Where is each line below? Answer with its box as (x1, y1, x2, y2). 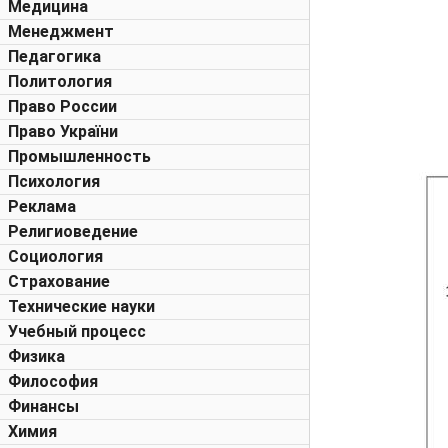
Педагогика (8, 47, 101, 66)
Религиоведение (8, 222, 138, 241)
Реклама (8, 197, 76, 216)
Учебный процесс (8, 322, 146, 341)
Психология (8, 172, 100, 191)
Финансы (8, 397, 79, 416)
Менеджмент (8, 22, 114, 41)
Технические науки (8, 297, 155, 316)
